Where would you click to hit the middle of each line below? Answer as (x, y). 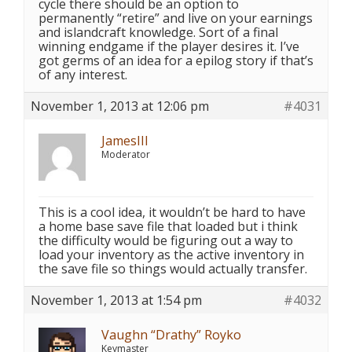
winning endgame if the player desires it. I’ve (169, 46)
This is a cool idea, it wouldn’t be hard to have (172, 212)
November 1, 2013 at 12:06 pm (120, 106)
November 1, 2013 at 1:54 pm (116, 300)
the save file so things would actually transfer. (173, 269)
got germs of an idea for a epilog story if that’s (176, 60)
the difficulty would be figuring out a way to (166, 240)
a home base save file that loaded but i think (168, 226)
